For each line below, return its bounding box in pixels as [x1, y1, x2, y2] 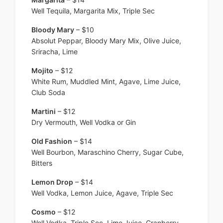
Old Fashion [31, 137, 72, 146]
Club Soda [31, 88, 65, 97]
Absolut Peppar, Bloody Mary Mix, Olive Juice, [31, 36, 181, 45]
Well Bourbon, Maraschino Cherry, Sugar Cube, [31, 148, 184, 157]
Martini [31, 107, 56, 116]
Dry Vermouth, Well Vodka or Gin [31, 118, 136, 127]
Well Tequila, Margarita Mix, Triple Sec [31, 6, 155, 15]
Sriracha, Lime [31, 47, 78, 56]
